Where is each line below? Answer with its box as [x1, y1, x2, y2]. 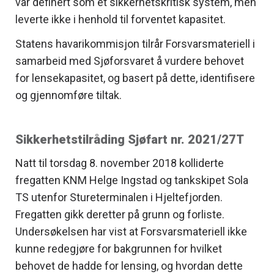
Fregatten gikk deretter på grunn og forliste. [15, 207, 224, 221]
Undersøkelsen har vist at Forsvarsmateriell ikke [15, 224, 247, 238]
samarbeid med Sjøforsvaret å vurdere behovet [15, 54, 244, 67]
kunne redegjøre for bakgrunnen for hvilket [15, 242, 222, 255]
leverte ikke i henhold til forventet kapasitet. [15, 12, 226, 26]
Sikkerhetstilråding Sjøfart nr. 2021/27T [15, 131, 244, 147]
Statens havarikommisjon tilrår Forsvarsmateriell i [15, 37, 255, 50]
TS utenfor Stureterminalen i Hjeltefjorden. [15, 190, 223, 204]
